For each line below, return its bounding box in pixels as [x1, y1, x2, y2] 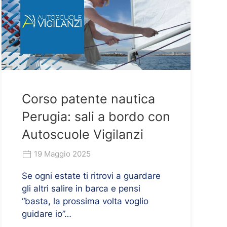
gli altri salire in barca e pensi [21, 183, 140, 194]
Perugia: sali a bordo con [21, 108, 170, 124]
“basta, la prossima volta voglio [21, 196, 148, 206]
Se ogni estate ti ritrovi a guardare [21, 170, 161, 181]
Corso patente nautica [21, 91, 155, 106]
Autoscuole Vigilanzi [21, 126, 143, 142]
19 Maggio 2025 [31, 148, 91, 159]
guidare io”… [21, 208, 71, 219]
